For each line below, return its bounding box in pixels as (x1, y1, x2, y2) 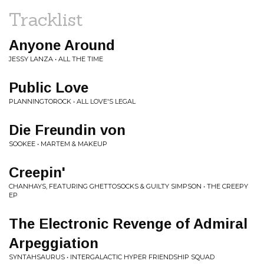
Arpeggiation (9, 235, 98, 251)
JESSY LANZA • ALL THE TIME (9, 55, 103, 63)
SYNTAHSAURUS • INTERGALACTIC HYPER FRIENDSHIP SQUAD (9, 253, 214, 261)
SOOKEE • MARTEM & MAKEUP (9, 140, 107, 148)
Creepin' (9, 164, 65, 180)
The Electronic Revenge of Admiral (9, 216, 247, 232)
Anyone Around (9, 37, 115, 53)
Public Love (9, 80, 88, 95)
